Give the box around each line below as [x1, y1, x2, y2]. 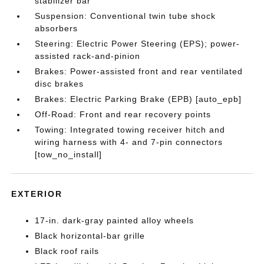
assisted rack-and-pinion [35, 51, 141, 61]
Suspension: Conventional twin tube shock [35, 11, 216, 21]
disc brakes [35, 79, 84, 88]
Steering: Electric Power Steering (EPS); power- [35, 39, 240, 48]
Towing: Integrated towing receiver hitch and [35, 125, 226, 134]
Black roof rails [35, 246, 100, 256]
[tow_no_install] [35, 150, 103, 159]
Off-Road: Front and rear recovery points [35, 110, 212, 119]
